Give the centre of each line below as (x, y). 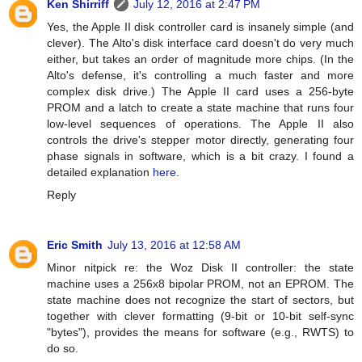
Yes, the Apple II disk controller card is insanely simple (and (200, 26)
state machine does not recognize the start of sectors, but (200, 299)
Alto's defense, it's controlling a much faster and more (200, 75)
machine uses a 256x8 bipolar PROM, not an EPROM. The (200, 283)
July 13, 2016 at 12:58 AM (174, 244)
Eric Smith (75, 244)
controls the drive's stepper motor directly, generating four (200, 139)
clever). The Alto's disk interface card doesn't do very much (200, 42)
